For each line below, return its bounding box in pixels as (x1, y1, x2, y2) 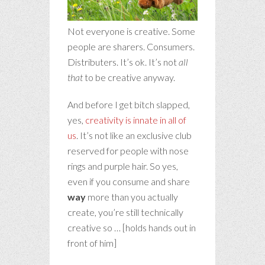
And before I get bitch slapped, (67, 99, 190, 111)
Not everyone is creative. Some (67, 25, 195, 37)
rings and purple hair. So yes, (67, 160, 178, 172)
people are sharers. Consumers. (67, 41, 195, 53)
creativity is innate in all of (85, 114, 186, 126)
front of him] (67, 237, 117, 249)
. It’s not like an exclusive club (76, 130, 192, 141)
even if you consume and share (67, 176, 190, 188)
